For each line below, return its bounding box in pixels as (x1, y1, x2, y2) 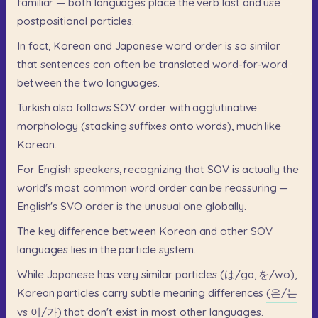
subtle (131, 286, 160, 300)
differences (208, 286, 264, 300)
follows (76, 100, 111, 114)
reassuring (225, 181, 277, 195)
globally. (205, 199, 246, 214)
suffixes (129, 119, 167, 133)
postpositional (17, 13, 87, 28)
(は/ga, (219, 268, 256, 282)
